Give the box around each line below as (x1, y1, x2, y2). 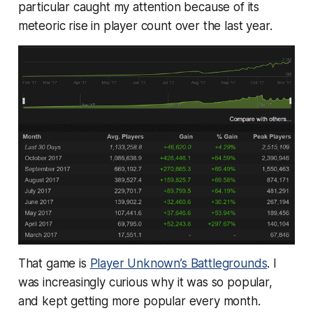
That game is (17, 256, 90, 271)
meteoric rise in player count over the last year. (17, 18, 272, 33)
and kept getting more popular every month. (17, 294, 261, 309)
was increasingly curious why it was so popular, (17, 275, 272, 290)
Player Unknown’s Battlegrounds (89, 256, 268, 271)
